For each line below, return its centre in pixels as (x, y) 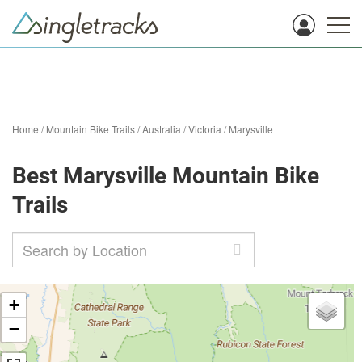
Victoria (205, 129)
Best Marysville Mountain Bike (166, 176)
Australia (162, 129)
